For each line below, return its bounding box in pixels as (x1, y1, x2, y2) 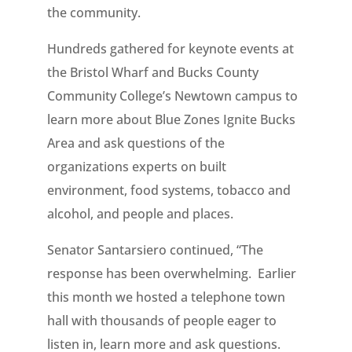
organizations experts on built (46, 158, 226, 175)
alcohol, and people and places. (46, 205, 233, 222)
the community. (46, 4, 144, 21)
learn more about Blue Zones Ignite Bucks (46, 111, 295, 128)
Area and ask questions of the (46, 134, 225, 152)
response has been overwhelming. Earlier (46, 265, 296, 282)
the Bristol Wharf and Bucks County (46, 64, 258, 81)
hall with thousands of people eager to (46, 312, 277, 329)
